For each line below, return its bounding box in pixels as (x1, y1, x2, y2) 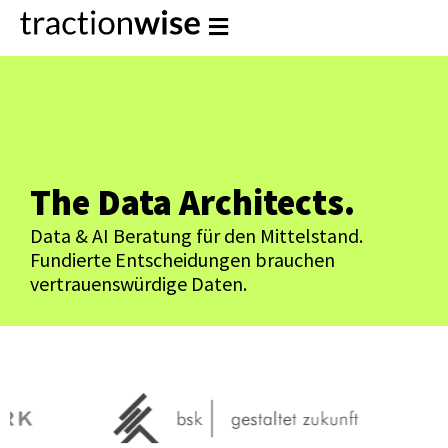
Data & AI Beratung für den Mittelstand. (30, 223, 363, 249)
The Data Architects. (30, 180, 355, 226)
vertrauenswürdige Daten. (30, 271, 247, 297)
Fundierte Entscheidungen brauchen (30, 247, 335, 273)
